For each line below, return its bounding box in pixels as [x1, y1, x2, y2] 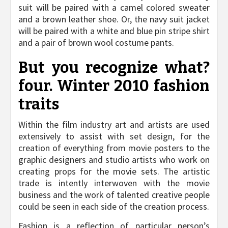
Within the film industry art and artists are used [18, 119, 210, 131]
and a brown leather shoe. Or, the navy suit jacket [18, 13, 210, 25]
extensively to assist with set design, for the [18, 130, 210, 142]
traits [18, 95, 59, 114]
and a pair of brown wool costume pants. [18, 37, 174, 49]
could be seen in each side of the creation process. [18, 201, 209, 213]
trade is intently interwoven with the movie [18, 177, 210, 189]
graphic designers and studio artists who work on [18, 154, 210, 166]
